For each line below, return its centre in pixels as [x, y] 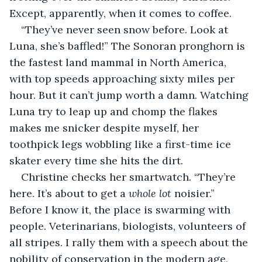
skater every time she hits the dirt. [96, 160]
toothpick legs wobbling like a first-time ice [122, 144]
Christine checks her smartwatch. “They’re [130, 177]
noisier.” [194, 193]
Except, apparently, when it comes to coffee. [120, 13]
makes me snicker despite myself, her [106, 127]
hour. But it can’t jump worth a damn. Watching [130, 95]
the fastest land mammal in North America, [119, 62]
